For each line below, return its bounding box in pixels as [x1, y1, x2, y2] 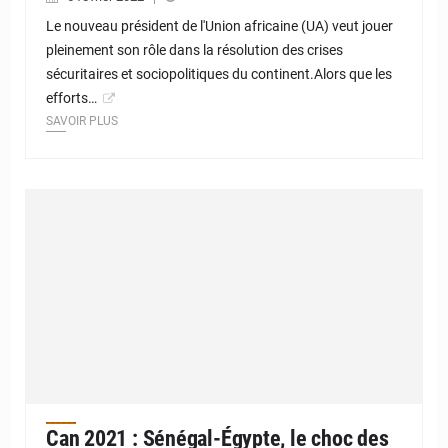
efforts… [46, 90, 97, 107]
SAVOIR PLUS [46, 114, 118, 129]
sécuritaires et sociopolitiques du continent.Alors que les [46, 66, 392, 83]
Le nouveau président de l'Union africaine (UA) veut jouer [46, 18, 393, 35]
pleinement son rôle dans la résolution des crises [46, 42, 343, 59]
